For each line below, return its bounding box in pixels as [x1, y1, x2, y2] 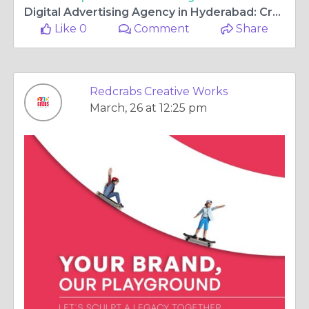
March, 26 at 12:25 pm [90, 101, 207, 114]
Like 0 [52, 22, 88, 35]
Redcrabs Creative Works [90, 85, 228, 98]
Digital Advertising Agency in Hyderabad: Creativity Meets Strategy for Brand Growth [272, 6, 281, 19]
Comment [131, 22, 190, 35]
